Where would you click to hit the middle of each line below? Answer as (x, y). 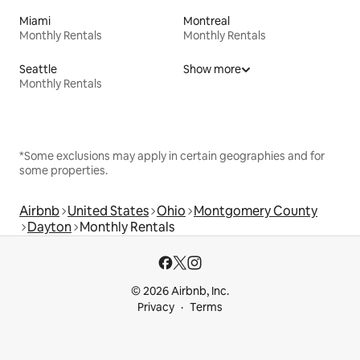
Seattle (38, 69)
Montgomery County (256, 211)
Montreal (207, 20)
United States (108, 211)
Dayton (49, 227)
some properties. (63, 170)
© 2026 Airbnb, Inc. (180, 291)
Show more (212, 69)
